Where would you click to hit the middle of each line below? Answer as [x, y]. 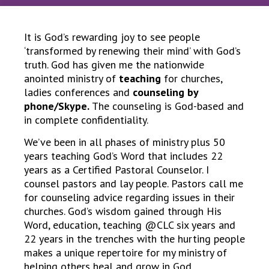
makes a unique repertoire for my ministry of [125, 253]
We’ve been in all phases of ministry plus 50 [125, 142]
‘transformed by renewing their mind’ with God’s [132, 51]
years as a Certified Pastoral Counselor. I [116, 170]
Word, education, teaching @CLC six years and [130, 225]
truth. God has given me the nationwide [114, 65]
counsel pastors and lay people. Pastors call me [134, 184]
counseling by [165, 92]
